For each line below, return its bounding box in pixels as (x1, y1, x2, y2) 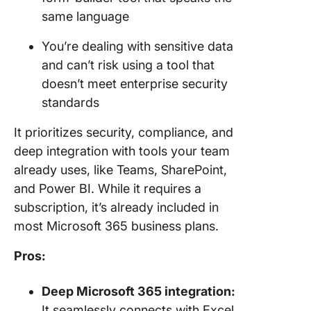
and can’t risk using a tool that (42, 58, 215, 72)
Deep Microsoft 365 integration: (42, 284, 235, 299)
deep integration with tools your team (14, 144, 230, 158)
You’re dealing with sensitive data (42, 39, 233, 53)
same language (42, 9, 129, 24)
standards (42, 95, 99, 110)
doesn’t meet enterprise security (42, 76, 228, 91)
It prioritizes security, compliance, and (14, 125, 233, 140)
